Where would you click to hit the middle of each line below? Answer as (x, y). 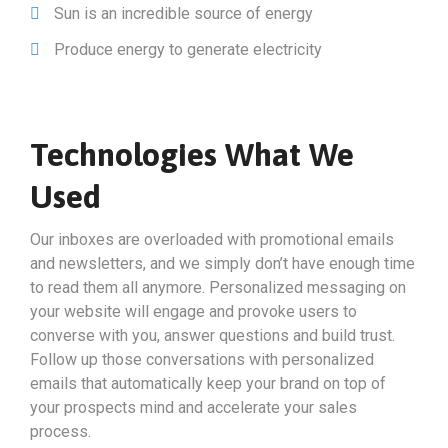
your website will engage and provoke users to (193, 311)
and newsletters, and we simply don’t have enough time (222, 263)
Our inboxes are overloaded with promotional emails (212, 239)
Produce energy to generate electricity (186, 49)
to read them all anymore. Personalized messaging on (218, 287)
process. (60, 431)
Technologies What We (192, 154)
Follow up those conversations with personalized (202, 359)
